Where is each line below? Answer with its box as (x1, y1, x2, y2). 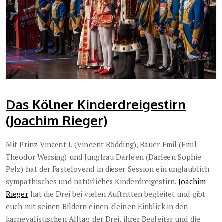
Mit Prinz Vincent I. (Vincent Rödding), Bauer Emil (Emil (6, 139, 197, 149)
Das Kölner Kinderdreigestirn (6, 95, 186, 112)
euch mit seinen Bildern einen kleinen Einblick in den (6, 201, 188, 211)
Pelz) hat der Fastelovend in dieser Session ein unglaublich (6, 164, 209, 174)
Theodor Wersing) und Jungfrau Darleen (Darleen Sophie (6, 151, 202, 162)
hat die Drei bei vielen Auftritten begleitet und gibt (28, 188, 206, 199)
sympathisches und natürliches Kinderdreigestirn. (6, 176, 178, 186)
